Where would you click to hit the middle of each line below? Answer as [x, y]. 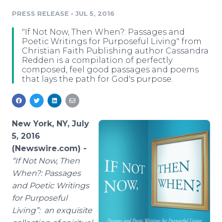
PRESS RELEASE [40, 14]
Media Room [57, 8]
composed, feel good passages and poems [110, 70]
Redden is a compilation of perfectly [97, 60]
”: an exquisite [64, 210]
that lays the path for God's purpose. [97, 79]
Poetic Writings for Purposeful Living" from [112, 41]
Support [49, 41]
